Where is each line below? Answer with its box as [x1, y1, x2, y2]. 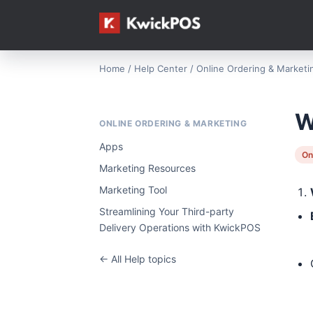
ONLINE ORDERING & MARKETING [99, 118, 247, 129]
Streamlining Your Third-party [99, 205, 234, 217]
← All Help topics [99, 253, 176, 265]
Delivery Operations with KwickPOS [99, 221, 261, 233]
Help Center [134, 63, 187, 74]
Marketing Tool [99, 184, 167, 196]
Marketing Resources [99, 162, 196, 174]
